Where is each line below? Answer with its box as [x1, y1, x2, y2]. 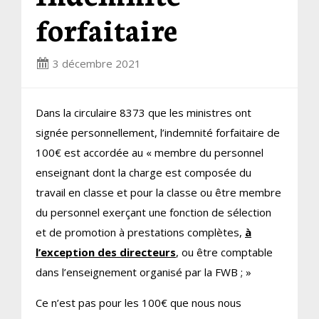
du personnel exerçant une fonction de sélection [36, 204, 271, 219]
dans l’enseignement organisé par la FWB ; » [36, 264, 251, 279]
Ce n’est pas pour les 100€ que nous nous [36, 295, 241, 310]
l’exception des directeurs [36, 244, 176, 259]
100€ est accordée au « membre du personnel [36, 145, 263, 159]
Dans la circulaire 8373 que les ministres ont [36, 105, 251, 120]
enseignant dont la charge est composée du [36, 164, 251, 179]
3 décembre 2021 [53, 56, 141, 70]
